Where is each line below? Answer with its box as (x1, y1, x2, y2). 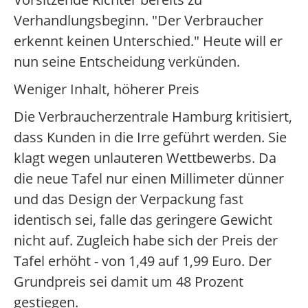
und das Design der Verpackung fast (14, 190, 243, 208)
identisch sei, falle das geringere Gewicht (14, 210, 272, 229)
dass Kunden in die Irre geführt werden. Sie (14, 128, 287, 146)
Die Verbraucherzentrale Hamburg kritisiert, (14, 107, 292, 126)
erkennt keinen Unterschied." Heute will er (14, 32, 283, 50)
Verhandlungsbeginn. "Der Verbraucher (14, 11, 263, 30)
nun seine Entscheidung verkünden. (14, 52, 240, 71)
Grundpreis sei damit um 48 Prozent (14, 272, 243, 291)
